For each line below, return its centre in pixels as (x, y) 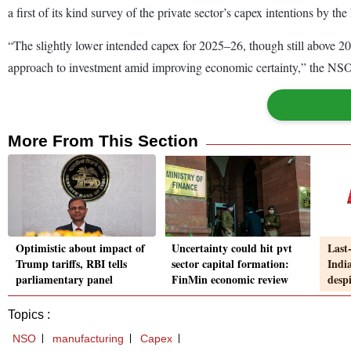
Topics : (29, 315)
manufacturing (88, 339)
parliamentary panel (64, 280)
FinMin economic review (230, 280)
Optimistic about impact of (80, 248)
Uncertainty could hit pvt (232, 248)
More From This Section (103, 140)
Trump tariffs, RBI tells (71, 264)
